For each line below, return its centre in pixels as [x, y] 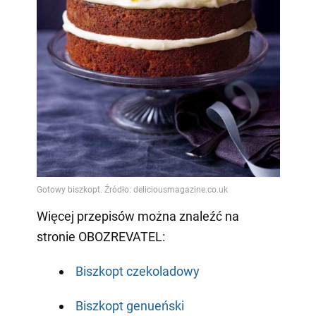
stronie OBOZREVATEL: [101, 237]
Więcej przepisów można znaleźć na [138, 217]
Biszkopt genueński [129, 306]
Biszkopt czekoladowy [137, 272]
